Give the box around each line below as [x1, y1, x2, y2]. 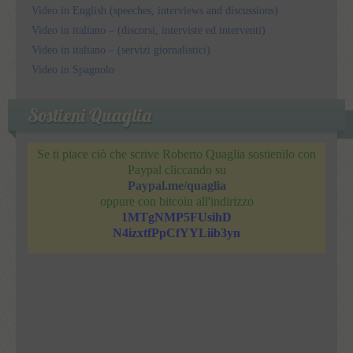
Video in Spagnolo [32, 63, 114, 76]
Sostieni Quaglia [28, 102, 151, 127]
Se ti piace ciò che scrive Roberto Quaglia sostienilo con [37, 147, 316, 161]
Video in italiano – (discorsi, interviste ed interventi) [32, 24, 266, 36]
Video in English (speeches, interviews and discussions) [32, 4, 278, 17]
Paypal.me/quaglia [127, 178, 226, 192]
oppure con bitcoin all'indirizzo [99, 194, 254, 208]
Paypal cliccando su [127, 162, 226, 176]
